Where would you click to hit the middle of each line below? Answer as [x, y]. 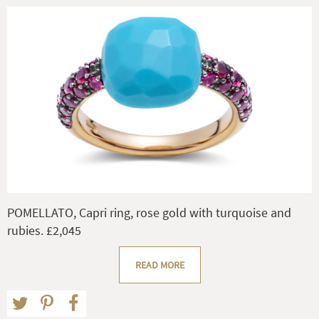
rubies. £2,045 [44, 230]
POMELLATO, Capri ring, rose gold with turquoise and [149, 212]
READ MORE [159, 265]
